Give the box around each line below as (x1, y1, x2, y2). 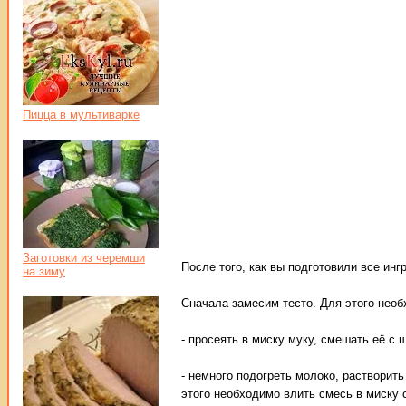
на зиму (23, 265, 65, 278)
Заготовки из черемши (23, 251, 145, 265)
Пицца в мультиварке (23, 108, 140, 121)
